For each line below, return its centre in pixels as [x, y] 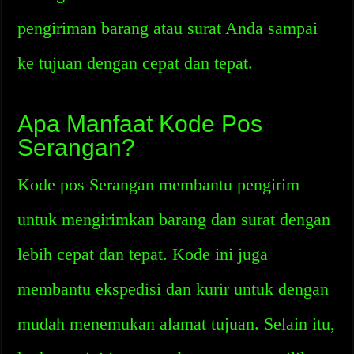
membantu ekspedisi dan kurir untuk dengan [173, 289]
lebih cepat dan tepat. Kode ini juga [143, 254]
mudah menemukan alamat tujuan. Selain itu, [177, 324]
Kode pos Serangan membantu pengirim [159, 185]
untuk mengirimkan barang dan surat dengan [174, 219]
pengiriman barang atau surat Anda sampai [168, 28]
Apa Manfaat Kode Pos [140, 124]
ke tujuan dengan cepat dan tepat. [136, 63]
